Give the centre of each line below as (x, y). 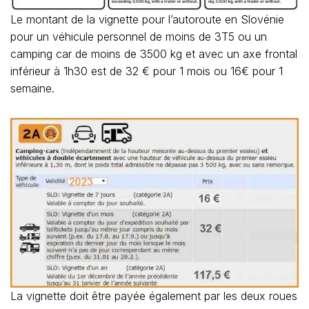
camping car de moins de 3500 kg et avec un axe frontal (154, 54)
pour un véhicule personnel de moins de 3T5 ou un (139, 37)
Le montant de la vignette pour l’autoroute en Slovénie (147, 19)
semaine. (32, 88)
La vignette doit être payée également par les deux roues (154, 296)
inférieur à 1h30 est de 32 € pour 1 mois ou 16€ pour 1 (147, 71)
